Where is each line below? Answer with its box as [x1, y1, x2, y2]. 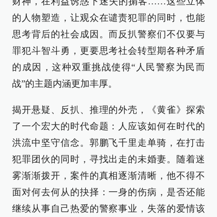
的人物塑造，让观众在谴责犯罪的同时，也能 [12, 13, 205, 23]
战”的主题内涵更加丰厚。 [12, 78, 117, 89]
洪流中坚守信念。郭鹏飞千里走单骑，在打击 [12, 138, 205, 148]
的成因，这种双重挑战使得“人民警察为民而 [12, 62, 205, 72]
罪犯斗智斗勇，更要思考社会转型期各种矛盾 [12, 46, 205, 56]
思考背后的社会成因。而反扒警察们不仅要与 [12, 29, 205, 39]
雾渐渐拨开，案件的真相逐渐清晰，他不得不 [12, 170, 205, 181]
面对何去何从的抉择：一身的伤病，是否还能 [12, 187, 205, 197]
